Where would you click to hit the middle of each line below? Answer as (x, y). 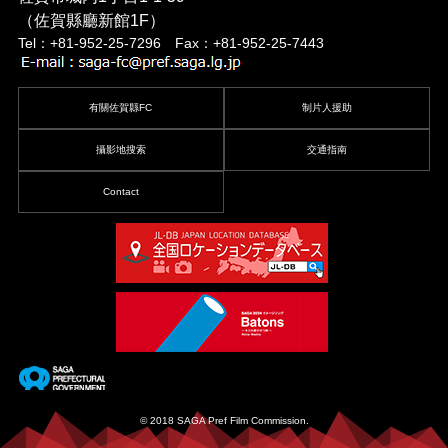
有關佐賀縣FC (121, 108)
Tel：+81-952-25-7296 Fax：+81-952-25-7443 (170, 43)
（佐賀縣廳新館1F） (91, 21)
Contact (120, 192)
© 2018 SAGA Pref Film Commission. (224, 421)
